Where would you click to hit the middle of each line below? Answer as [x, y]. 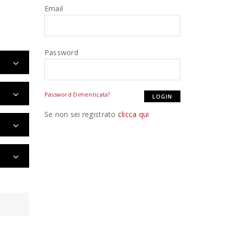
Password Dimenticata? [77, 94]
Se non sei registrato [81, 114]
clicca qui [133, 114]
